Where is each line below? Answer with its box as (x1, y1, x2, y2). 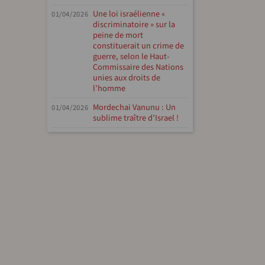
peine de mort (93, 28, 144, 41)
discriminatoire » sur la (93, 18, 176, 31)
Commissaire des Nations (93, 60, 184, 73)
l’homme (93, 82, 126, 95)
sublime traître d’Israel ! (93, 111, 179, 124)
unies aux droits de (93, 71, 161, 84)
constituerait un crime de (93, 39, 185, 52)
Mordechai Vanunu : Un (93, 101, 176, 114)
